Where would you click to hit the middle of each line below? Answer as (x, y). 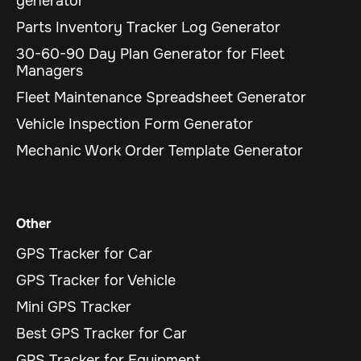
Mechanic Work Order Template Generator (160, 151)
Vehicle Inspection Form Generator (135, 124)
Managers (50, 71)
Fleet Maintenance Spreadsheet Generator (161, 98)
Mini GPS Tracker (74, 307)
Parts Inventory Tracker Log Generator (148, 28)
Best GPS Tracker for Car (102, 334)
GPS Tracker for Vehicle (96, 281)
